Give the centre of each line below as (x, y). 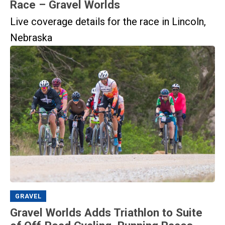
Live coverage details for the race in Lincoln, (108, 22)
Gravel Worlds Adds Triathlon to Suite (106, 212)
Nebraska (31, 38)
